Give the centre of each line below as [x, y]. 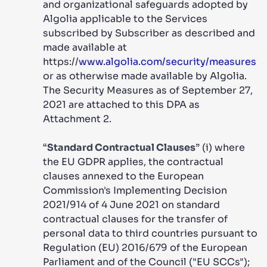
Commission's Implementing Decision [135, 190]
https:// [61, 62]
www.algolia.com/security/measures [167, 62]
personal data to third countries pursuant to [150, 233]
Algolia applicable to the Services [125, 19]
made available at [85, 47]
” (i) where [220, 148]
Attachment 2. [77, 119]
